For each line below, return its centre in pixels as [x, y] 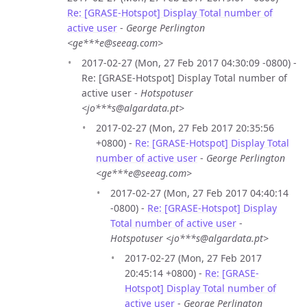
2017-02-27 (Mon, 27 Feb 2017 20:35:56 [185, 127]
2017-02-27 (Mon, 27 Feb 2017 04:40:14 [199, 193]
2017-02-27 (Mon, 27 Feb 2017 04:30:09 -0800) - [189, 62]
